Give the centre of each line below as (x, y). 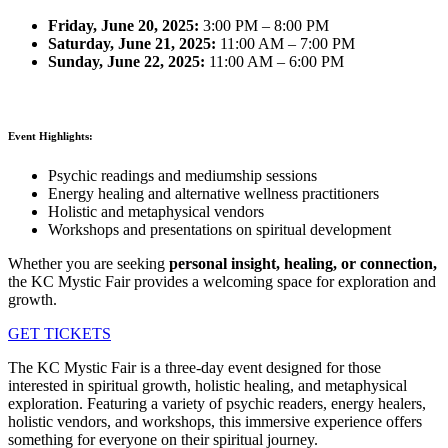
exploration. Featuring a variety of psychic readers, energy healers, (217, 404)
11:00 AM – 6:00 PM (274, 62)
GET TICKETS (59, 334)
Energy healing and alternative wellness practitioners (213, 194)
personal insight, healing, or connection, (303, 264)
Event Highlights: (50, 136)
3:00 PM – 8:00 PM (264, 26)
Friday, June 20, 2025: (123, 26)
